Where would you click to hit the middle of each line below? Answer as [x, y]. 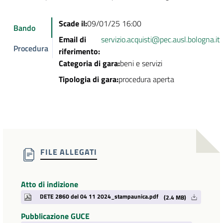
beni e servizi [141, 63]
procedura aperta [146, 79]
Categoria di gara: [89, 63]
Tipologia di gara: [89, 79]
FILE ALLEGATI [69, 152]
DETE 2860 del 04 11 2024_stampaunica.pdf [99, 196]
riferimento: [79, 52]
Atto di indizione [49, 184]
